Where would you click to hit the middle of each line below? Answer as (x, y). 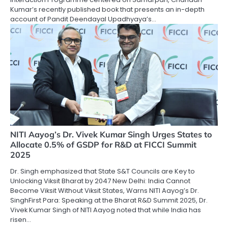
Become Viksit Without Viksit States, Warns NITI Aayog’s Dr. (105, 191)
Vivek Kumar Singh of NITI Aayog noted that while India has (106, 210)
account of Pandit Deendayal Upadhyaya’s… (83, 19)
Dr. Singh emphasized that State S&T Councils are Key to (103, 172)
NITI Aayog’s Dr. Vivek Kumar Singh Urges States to (111, 135)
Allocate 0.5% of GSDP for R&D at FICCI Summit (103, 145)
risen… (21, 220)
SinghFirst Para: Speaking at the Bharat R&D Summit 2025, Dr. (109, 201)
